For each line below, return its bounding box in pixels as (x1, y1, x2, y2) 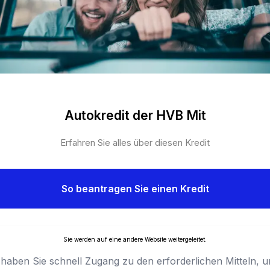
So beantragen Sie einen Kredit (61, 183, 209, 195)
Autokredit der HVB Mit (64, 108, 206, 124)
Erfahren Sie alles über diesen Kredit (60, 137, 210, 149)
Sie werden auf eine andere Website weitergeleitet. (63, 236, 207, 243)
